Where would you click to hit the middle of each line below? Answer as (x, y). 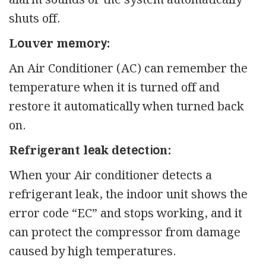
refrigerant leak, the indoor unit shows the (128, 194)
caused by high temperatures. (92, 251)
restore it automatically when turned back (126, 107)
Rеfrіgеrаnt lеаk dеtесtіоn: (90, 151)
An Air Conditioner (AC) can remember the (128, 69)
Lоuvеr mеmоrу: (59, 44)
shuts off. (34, 19)
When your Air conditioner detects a (110, 175)
